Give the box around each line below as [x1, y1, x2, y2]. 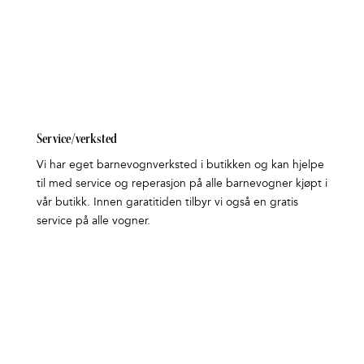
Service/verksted [36, 133, 117, 147]
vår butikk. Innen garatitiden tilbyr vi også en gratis [36, 195, 298, 210]
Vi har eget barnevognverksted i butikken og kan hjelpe [36, 158, 324, 172]
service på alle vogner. [36, 214, 154, 228]
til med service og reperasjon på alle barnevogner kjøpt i [36, 176, 327, 191]
